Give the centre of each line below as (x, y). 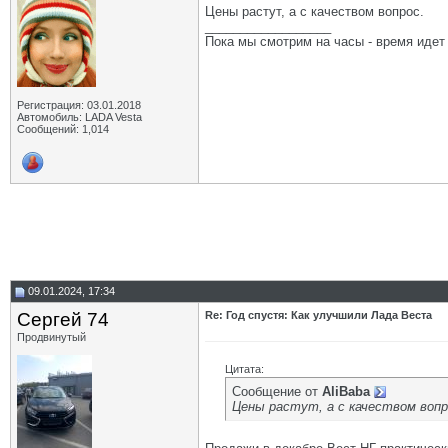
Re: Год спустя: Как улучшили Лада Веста (318, 315)
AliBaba (346, 391)
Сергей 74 (63, 319)
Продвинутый (51, 337)
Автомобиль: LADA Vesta (79, 117)
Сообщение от (277, 391)
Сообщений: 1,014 (63, 129)
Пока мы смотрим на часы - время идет (325, 41)
